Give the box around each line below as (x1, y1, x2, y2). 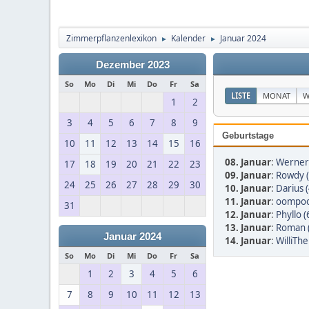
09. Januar (225, 169, 271, 181)
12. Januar (225, 208, 271, 221)
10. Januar (225, 182, 271, 195)
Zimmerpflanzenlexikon (66, 32, 157, 44)
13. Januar (225, 221, 271, 234)
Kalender (171, 32, 206, 44)
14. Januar (225, 235, 271, 247)
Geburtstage (222, 130, 274, 141)
